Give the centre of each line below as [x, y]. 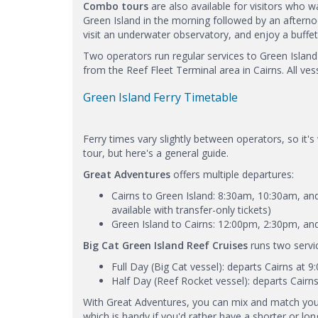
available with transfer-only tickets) [191, 209]
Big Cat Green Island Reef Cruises [165, 245]
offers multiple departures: [234, 174]
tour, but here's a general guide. [156, 153]
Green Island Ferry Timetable [160, 97]
